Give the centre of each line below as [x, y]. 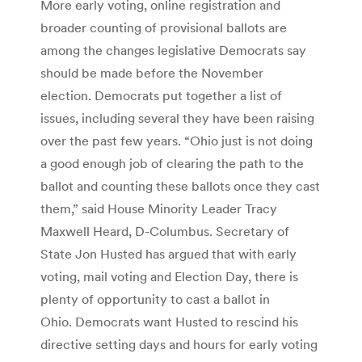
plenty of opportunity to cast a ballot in [155, 299]
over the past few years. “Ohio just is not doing [177, 140]
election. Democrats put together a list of [161, 95]
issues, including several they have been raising [177, 118]
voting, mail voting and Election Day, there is [169, 276]
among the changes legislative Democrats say [173, 50]
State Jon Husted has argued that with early [168, 253]
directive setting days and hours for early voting [179, 344]
